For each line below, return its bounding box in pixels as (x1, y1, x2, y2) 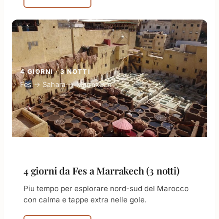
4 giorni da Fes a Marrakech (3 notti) (23, 164, 179, 177)
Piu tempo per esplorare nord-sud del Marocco (23, 184, 189, 193)
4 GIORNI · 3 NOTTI (20, 68, 91, 75)
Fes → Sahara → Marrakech (20, 80, 111, 88)
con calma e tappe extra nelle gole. (23, 195, 147, 204)
